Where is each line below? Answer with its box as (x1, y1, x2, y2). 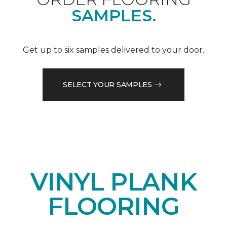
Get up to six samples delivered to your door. (23, 45, 204, 55)
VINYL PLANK (30, 167, 197, 197)
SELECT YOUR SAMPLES (63, 80, 152, 89)
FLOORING (47, 192, 180, 221)
